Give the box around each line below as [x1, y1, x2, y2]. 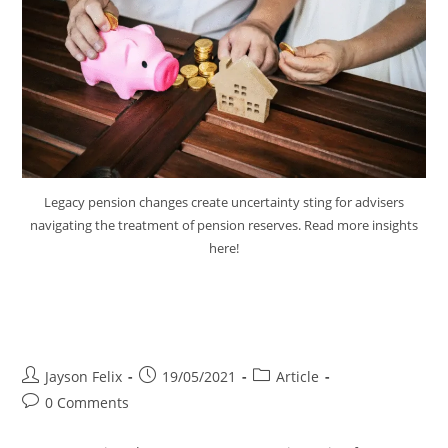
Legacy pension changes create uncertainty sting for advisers [44, 193, 404, 212]
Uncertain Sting [22, 313, 209, 347]
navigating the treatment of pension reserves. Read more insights [30, 216, 418, 235]
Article [276, 367, 320, 387]
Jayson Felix [45, 367, 123, 387]
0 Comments [45, 393, 130, 413]
